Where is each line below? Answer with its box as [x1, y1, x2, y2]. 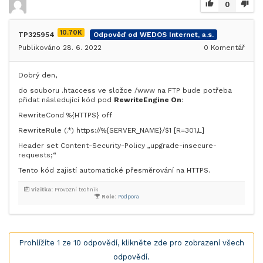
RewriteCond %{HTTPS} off [18, 110, 112, 119]
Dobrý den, [18, 70, 57, 79]
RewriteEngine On [114, 95, 181, 104]
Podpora [118, 193, 139, 200]
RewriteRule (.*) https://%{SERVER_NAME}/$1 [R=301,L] [18, 126, 204, 134]
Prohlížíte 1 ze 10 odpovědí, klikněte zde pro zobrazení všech [19, 238, 244, 247]
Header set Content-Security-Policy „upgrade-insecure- [18, 141, 217, 150]
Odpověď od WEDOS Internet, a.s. [93, 30, 214, 39]
